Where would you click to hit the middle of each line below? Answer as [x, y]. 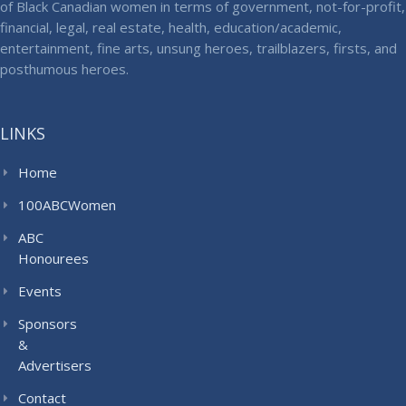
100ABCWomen [67, 205]
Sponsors [48, 324]
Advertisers [55, 366]
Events [40, 291]
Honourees [53, 259]
